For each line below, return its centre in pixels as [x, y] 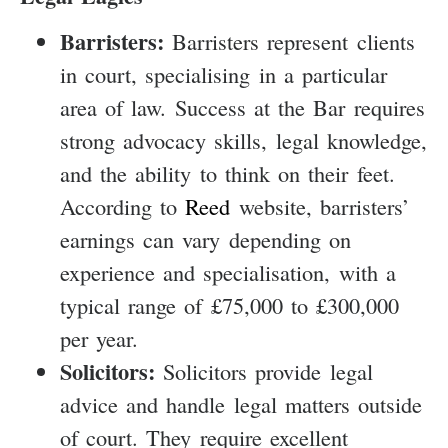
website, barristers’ [319, 205]
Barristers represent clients [289, 40]
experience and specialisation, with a [228, 271]
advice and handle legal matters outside [241, 403]
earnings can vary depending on [205, 238]
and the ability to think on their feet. [227, 172]
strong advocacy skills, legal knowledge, [243, 139]
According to [123, 205]
